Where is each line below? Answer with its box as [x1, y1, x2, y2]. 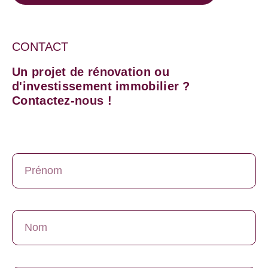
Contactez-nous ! [12, 94, 112, 108]
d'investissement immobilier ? [12, 80, 190, 93]
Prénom [12, 136, 47, 149]
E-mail [12, 250, 41, 263]
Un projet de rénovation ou [12, 65, 169, 79]
